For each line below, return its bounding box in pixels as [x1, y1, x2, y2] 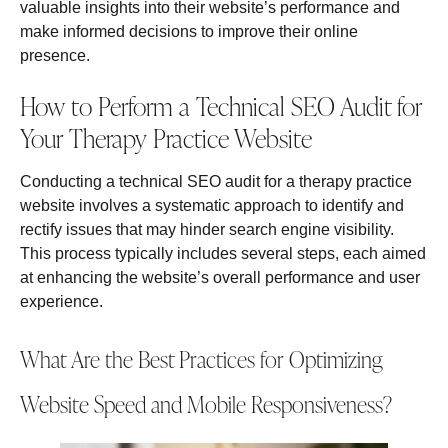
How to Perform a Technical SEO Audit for [20, 88, 422, 125]
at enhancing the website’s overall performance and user [20, 269, 420, 287]
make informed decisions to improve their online [20, 23, 358, 41]
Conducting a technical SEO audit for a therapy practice [20, 173, 412, 191]
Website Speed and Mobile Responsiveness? [20, 388, 392, 420]
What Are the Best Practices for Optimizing [20, 343, 383, 375]
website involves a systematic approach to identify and [20, 197, 404, 215]
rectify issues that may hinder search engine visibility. [20, 221, 394, 239]
